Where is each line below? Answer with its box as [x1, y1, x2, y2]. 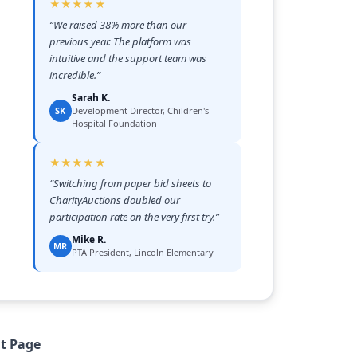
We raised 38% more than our [53, 17, 186, 32]
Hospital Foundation [71, 116, 157, 129]
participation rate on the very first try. [49, 209, 215, 224]
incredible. [49, 67, 96, 82]
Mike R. [71, 232, 106, 246]
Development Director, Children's [71, 104, 209, 116]
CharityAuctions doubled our [49, 192, 180, 207]
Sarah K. [71, 90, 110, 104]
